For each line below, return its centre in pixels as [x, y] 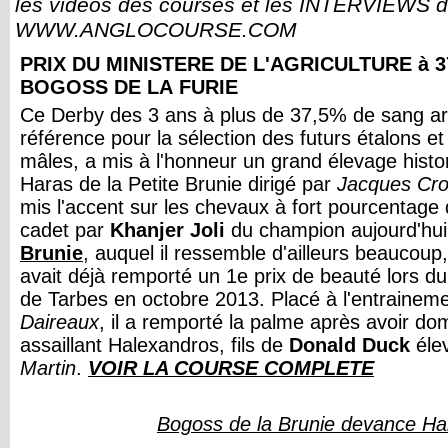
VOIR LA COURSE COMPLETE [231, 368]
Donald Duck [349, 345]
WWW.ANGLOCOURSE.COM [156, 30]
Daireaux [59, 322]
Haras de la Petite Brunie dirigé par [178, 184]
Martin [48, 368]
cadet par [65, 230]
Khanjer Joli [170, 230]
